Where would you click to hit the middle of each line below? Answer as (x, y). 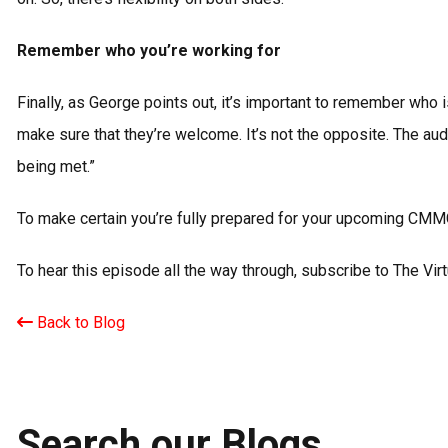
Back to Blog (79, 323)
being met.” (56, 167)
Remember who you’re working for (149, 51)
